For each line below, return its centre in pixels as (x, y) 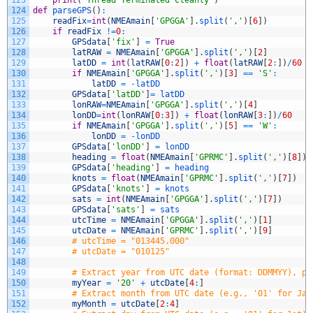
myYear (87, 283)
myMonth (89, 304)
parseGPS (72, 10)
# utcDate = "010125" (121, 251)
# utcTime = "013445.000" (131, 241)
